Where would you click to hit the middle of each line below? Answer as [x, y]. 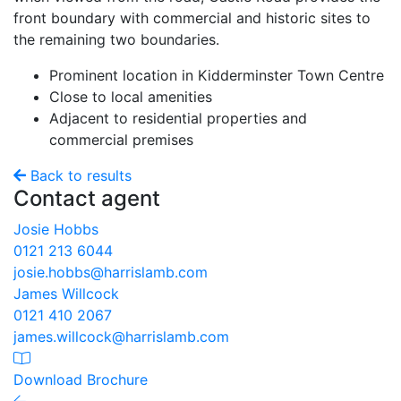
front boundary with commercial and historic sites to [192, 18]
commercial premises [121, 140]
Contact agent [87, 199]
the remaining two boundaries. [116, 40]
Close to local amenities [131, 97]
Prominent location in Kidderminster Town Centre [217, 76]
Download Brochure [81, 380]
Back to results [79, 176]
